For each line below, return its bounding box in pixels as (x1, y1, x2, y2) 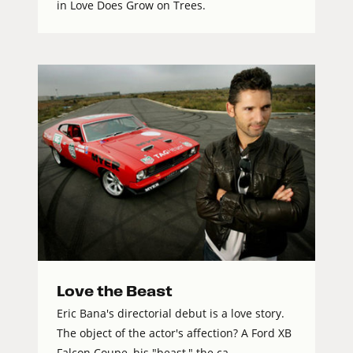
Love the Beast (57, 283, 173, 299)
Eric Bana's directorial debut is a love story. (57, 305, 284, 321)
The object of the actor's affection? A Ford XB (57, 325, 292, 340)
